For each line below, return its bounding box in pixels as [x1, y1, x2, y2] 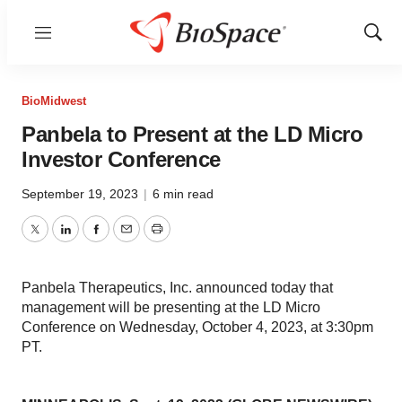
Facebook [94, 232, 159, 248]
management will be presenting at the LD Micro [22, 300, 320, 315]
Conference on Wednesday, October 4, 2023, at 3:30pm [22, 319, 373, 335]
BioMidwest [22, 94, 86, 108]
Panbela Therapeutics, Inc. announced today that [22, 280, 333, 295]
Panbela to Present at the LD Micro [22, 122, 363, 146]
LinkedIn [64, 232, 119, 248]
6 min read [153, 187, 214, 201]
